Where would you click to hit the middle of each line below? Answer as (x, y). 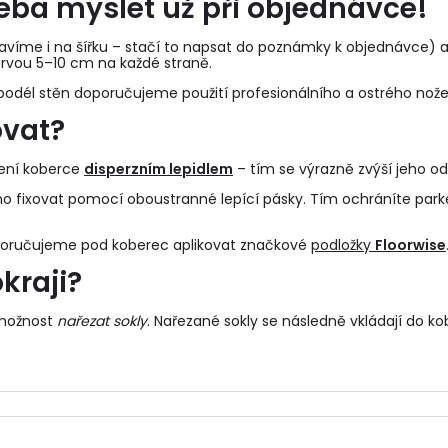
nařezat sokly (102, 321)
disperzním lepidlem (158, 169)
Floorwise (410, 245)
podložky (343, 245)
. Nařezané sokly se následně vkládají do (287, 321)
